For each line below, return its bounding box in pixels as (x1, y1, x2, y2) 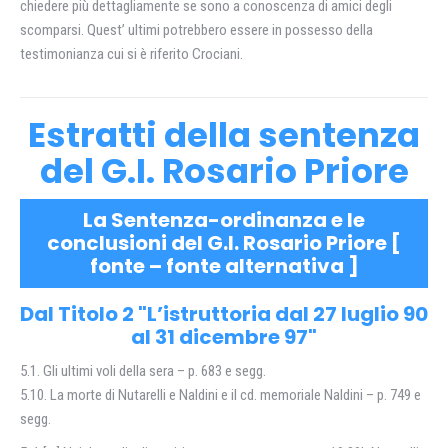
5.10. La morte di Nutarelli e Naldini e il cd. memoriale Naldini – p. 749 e (20, 386, 421, 404)
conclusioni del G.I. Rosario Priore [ (47, 229, 401, 257)
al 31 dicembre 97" (131, 323, 317, 351)
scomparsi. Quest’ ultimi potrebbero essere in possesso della (20, 21, 373, 39)
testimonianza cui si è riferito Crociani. (20, 45, 243, 63)
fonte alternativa (165, 252, 344, 280)
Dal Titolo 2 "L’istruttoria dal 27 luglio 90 (20, 300, 428, 328)
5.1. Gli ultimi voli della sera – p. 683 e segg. (20, 362, 266, 380)
